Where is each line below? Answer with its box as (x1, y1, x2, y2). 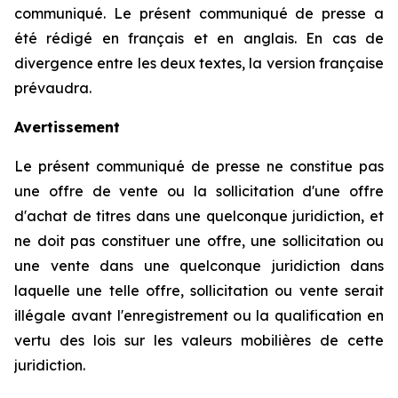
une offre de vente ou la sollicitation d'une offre (14, 182, 384, 200)
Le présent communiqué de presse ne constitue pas (14, 157, 384, 175)
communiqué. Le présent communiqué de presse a (14, 4, 384, 22)
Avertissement (14, 118, 120, 136)
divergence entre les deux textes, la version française (14, 54, 384, 72)
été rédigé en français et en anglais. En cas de (14, 29, 384, 47)
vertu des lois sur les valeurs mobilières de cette (14, 331, 384, 349)
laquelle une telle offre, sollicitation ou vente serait (14, 282, 384, 299)
